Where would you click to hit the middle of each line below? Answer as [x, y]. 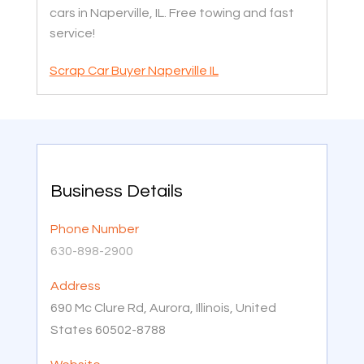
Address [75, 286]
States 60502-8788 [108, 330]
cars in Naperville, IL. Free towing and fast [171, 13]
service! [72, 33]
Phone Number [94, 229]
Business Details [116, 191]
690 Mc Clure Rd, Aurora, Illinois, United [163, 308]
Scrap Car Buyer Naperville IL [134, 71]
